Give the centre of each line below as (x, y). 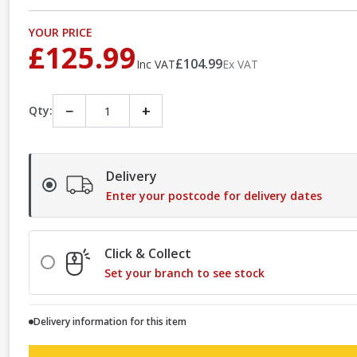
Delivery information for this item (110, 321)
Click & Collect (148, 253)
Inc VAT (156, 64)
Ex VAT (240, 64)
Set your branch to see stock (184, 273)
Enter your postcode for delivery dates (214, 195)
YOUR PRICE (61, 32)
